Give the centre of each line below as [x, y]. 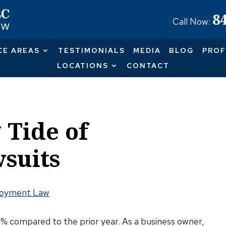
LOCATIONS [82, 66]
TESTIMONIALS [91, 50]
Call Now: [192, 21]
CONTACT [148, 66]
